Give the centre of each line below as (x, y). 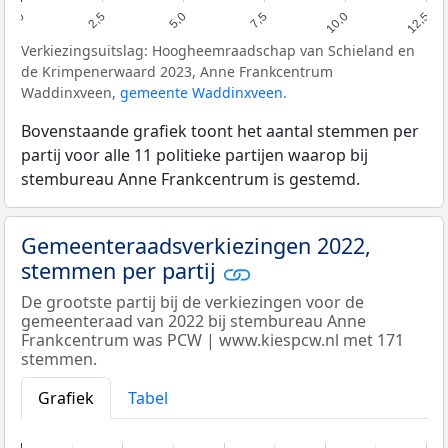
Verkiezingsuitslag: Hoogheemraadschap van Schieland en (218, 51)
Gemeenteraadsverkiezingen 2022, (196, 246)
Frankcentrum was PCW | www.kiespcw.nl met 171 (212, 339)
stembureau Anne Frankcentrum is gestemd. (190, 179)
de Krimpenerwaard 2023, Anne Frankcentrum (177, 72)
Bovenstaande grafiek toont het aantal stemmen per (220, 131)
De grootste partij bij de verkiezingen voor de (192, 301)
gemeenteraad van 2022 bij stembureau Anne (193, 320)
